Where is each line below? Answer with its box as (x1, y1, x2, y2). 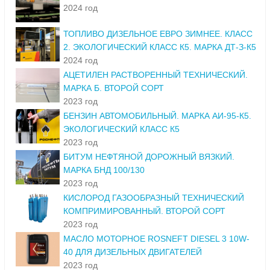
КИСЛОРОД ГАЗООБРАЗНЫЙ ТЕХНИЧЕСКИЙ (63, 193, 244, 203)
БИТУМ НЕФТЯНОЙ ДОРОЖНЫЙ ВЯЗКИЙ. (63, 152, 234, 162)
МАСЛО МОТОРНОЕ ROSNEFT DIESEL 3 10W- (63, 234, 250, 244)
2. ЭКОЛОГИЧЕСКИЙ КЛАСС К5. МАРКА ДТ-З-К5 (63, 42, 256, 52)
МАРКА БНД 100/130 (63, 165, 145, 175)
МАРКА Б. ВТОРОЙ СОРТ (63, 83, 164, 93)
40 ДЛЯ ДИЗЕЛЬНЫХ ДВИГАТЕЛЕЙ (63, 247, 202, 257)
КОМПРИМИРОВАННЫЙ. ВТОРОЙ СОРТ (63, 206, 225, 216)
